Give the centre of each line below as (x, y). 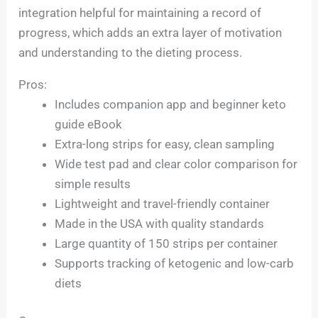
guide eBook (89, 124)
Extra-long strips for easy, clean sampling (165, 144)
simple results (93, 183)
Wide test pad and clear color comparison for (176, 164)
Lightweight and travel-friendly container (163, 203)
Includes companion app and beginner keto (171, 104)
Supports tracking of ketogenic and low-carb (175, 263)
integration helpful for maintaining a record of (140, 12)
